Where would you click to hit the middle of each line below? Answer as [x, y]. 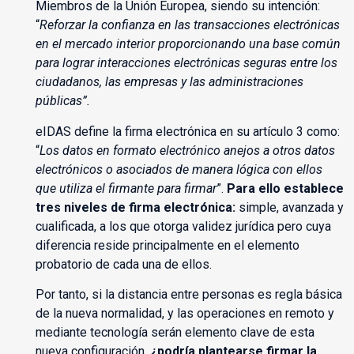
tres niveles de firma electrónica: [135, 207]
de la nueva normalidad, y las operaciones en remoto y [185, 313]
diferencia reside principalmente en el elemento [167, 245]
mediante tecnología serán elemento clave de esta [175, 332]
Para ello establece [285, 188]
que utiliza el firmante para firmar [126, 188]
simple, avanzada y [289, 207]
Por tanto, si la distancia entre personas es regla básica [188, 294]
